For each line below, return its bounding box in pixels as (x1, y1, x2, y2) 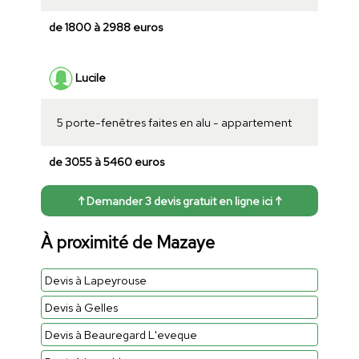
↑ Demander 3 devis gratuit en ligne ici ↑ (78, 193, 281, 209)
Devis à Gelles (44, 299, 118, 315)
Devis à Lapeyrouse (44, 272, 147, 288)
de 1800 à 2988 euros (48, 19, 163, 35)
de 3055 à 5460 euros (48, 154, 164, 170)
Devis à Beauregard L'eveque (44, 326, 197, 342)
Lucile (72, 69, 106, 85)
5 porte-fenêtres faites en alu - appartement (56, 115, 292, 131)
